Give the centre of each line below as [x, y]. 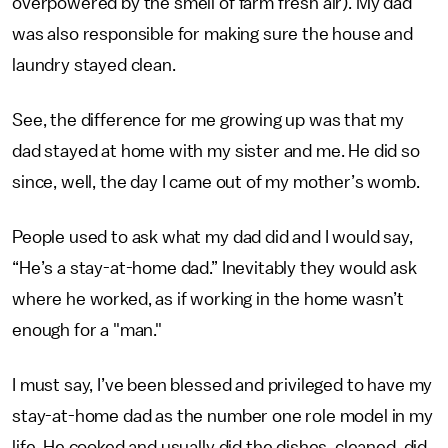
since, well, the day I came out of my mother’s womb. [218, 182]
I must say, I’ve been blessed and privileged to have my [222, 385]
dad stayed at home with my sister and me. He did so [216, 151]
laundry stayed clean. [96, 65]
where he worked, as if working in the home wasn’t [208, 299]
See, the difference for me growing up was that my [208, 120]
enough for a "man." [89, 330]
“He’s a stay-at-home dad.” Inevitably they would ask [214, 268]
